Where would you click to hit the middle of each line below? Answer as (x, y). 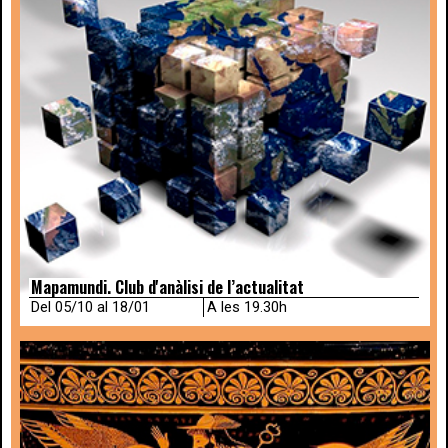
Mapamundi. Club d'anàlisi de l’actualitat (168, 286)
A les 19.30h (246, 307)
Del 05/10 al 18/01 (91, 307)
